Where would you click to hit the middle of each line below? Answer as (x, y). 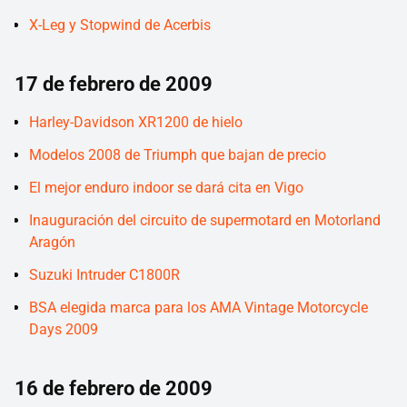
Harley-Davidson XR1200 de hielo (136, 122)
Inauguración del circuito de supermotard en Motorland (205, 220)
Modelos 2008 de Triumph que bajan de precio (178, 154)
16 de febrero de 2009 (114, 388)
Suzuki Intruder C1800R (104, 274)
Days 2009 (64, 329)
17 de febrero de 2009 (114, 84)
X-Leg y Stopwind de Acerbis (120, 25)
